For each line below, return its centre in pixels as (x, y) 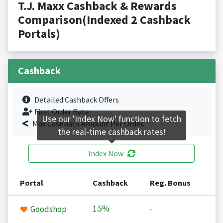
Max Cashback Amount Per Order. (88, 124)
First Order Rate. (62, 112)
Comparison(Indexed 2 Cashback (104, 20)
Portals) (39, 34)
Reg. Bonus (170, 183)
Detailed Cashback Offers (76, 100)
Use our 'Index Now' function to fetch (111, 119)
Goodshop (48, 209)
